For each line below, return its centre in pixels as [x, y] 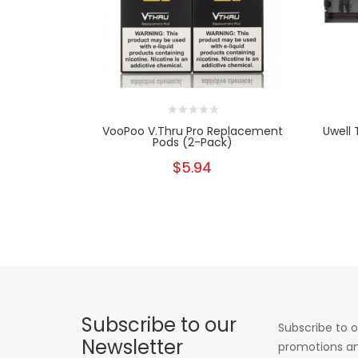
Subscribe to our [159, 324]
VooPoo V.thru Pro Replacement [192, 131]
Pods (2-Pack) [192, 142]
